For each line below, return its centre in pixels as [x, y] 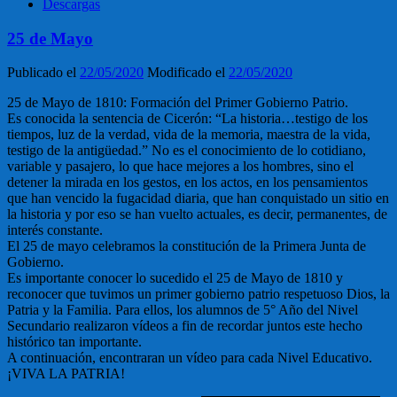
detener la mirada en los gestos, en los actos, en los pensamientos [187, 183]
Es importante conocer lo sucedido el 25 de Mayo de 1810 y [175, 278]
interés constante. [55, 230]
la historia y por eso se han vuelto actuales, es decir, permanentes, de [197, 214]
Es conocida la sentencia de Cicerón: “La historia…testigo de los [187, 119]
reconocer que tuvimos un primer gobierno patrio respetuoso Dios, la [198, 294]
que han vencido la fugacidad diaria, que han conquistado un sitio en [198, 198]
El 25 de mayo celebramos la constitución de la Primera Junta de [187, 246]
